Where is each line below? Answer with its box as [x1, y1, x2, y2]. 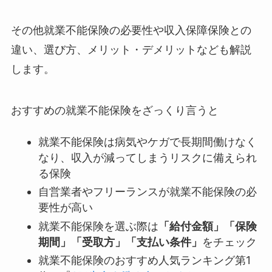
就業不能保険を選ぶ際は [38, 219, 158, 233]
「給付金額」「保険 [158, 219, 257, 233]
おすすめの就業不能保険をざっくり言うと [10, 104, 219, 117]
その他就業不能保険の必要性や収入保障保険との [10, 24, 251, 37]
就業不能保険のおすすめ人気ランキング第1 [38, 254, 251, 267]
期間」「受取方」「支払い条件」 [38, 235, 202, 248]
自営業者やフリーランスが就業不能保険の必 [38, 185, 257, 199]
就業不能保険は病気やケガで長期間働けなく [38, 135, 257, 148]
